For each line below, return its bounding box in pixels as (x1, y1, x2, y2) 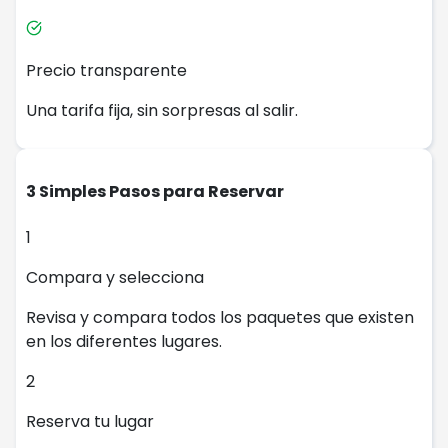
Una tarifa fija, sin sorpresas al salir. (26, 99, 298, 123)
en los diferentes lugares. (26, 329, 222, 353)
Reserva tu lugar (26, 409, 154, 433)
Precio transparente (26, 59, 187, 83)
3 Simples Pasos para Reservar (26, 180, 284, 204)
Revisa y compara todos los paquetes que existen (26, 305, 414, 329)
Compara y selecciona (26, 265, 204, 289)
